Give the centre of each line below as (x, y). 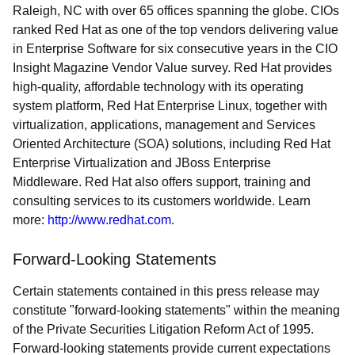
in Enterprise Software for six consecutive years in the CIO (175, 49)
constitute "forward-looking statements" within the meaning (176, 310)
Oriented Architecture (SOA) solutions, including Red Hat (172, 144)
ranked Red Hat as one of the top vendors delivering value (176, 30)
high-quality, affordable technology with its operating (158, 87)
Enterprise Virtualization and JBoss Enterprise (142, 163)
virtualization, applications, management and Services (164, 125)
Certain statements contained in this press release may (166, 291)
